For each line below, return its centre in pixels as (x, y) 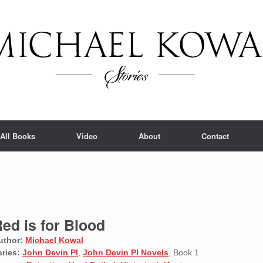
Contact (215, 136)
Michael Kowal (54, 240)
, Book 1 (184, 252)
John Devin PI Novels (126, 252)
